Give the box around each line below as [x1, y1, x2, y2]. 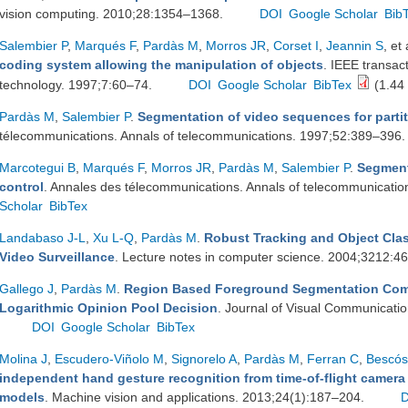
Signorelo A [171, 352, 237, 366]
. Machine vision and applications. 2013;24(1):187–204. [45, 390, 368, 404]
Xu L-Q [93, 230, 134, 245]
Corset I [273, 38, 319, 53]
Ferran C [307, 352, 359, 366]
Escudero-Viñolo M [55, 352, 164, 366]
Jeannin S [326, 38, 383, 53]
